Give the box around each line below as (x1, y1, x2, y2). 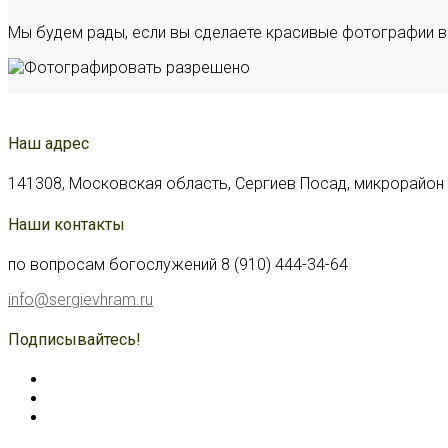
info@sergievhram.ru (8, 289, 153, 309)
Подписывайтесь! (8, 330, 141, 350)
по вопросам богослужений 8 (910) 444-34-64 (8, 254, 348, 274)
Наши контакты (8, 214, 125, 234)
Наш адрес (8, 133, 89, 153)
